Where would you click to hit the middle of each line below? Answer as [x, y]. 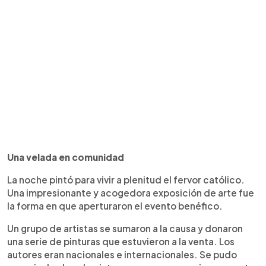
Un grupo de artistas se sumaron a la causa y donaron [125, 228]
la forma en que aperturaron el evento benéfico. [115, 206]
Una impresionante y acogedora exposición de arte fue [131, 193]
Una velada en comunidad [66, 157]
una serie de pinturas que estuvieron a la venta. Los [121, 241]
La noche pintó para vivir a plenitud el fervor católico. [126, 180]
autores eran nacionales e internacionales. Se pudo [122, 254]
